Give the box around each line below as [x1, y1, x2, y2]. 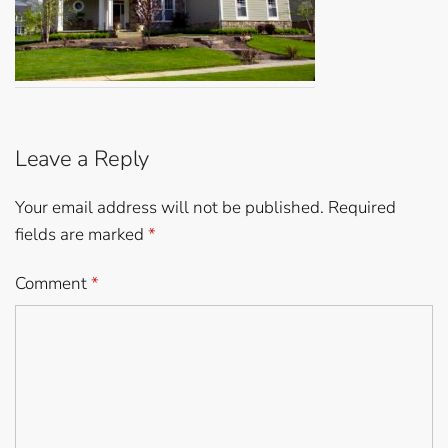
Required [328, 196, 396, 219]
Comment [15, 272, 91, 296]
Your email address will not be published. [15, 196, 324, 219]
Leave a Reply [15, 144, 150, 174]
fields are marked [15, 223, 148, 246]
